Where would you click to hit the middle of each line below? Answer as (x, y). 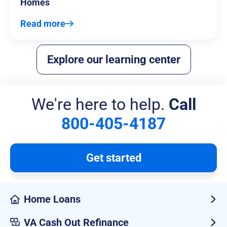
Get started (113, 158)
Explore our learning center (113, 60)
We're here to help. (100, 105)
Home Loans (52, 199)
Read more (43, 24)
